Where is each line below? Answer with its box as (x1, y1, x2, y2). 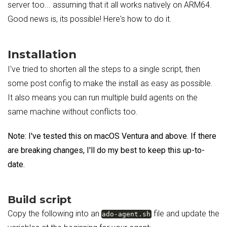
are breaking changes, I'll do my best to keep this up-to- (8, 145, 205, 155)
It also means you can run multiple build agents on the (8, 93, 198, 102)
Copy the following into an (8, 209, 101, 218)
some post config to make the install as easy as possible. (8, 79, 213, 88)
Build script (8, 193, 71, 206)
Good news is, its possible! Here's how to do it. (8, 14, 172, 24)
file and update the (151, 209, 219, 218)
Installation (8, 47, 77, 61)
